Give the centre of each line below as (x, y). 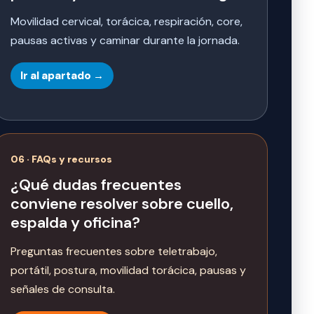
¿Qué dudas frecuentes (96, 185)
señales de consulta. (63, 289)
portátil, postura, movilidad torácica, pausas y (128, 271)
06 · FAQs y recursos (61, 159)
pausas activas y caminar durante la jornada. (125, 41)
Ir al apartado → (62, 76)
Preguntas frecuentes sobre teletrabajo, (114, 252)
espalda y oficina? (75, 223)
